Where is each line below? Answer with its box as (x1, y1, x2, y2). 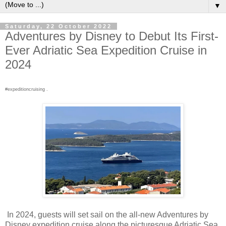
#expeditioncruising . (5, 87, 48, 92)
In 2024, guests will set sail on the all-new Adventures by (5, 210, 208, 219)
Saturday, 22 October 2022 (5, 23, 112, 29)
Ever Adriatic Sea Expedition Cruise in (5, 43, 207, 57)
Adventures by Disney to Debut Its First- (5, 29, 218, 43)
